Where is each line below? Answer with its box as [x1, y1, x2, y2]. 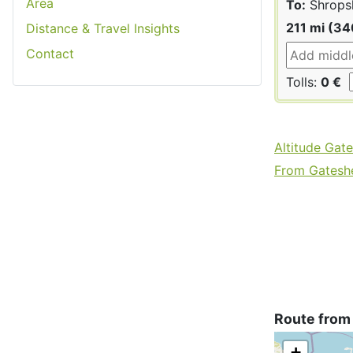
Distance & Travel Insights [26, 20, 180, 36]
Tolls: [286, 73, 321, 90]
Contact [26, 45, 74, 61]
